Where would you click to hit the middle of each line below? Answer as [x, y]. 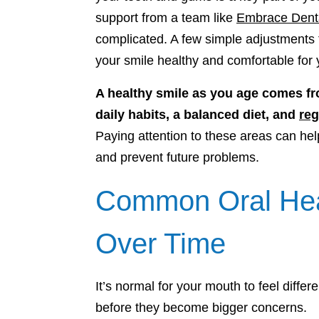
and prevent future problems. [177, 157]
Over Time [161, 244]
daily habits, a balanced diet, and [197, 115]
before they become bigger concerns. [201, 308]
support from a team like [166, 18]
